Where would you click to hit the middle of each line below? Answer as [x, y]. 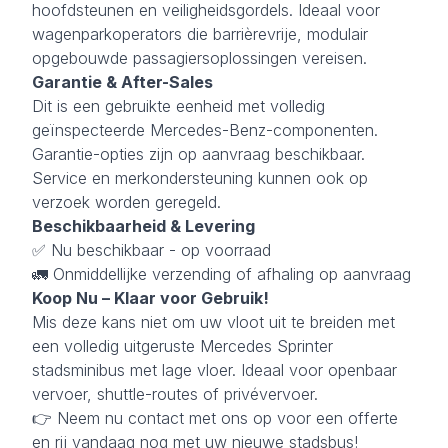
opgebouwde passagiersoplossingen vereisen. [199, 57]
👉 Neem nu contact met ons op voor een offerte [215, 417]
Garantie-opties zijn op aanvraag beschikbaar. [198, 153]
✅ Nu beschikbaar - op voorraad [151, 249]
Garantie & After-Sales [122, 81]
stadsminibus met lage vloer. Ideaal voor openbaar [214, 369]
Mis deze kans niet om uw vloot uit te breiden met [213, 321]
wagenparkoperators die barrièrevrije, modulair [200, 33]
